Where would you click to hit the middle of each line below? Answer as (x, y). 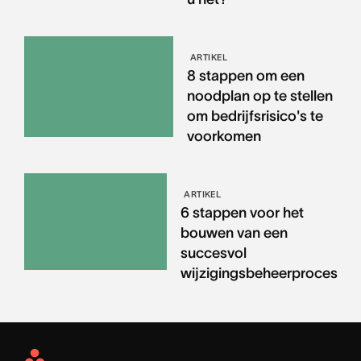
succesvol (214, 253)
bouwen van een (234, 233)
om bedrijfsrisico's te (255, 116)
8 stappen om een (245, 76)
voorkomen (224, 137)
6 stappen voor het (243, 213)
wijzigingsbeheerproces (259, 274)
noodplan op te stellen (259, 96)
